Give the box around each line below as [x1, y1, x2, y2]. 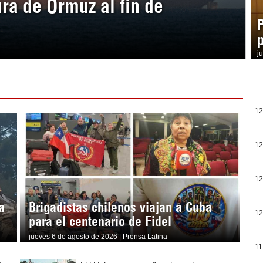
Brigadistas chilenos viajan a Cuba [28, 199, 212, 216]
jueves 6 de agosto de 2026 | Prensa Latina [28, 232, 167, 241]
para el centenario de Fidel [28, 213, 171, 230]
